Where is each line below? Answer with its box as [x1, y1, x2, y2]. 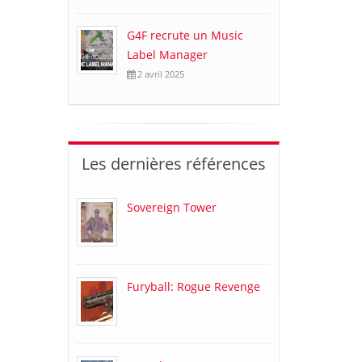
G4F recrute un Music [126, 27, 243, 43]
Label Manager [126, 47, 208, 62]
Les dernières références [81, 153, 266, 175]
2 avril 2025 [134, 68, 184, 80]
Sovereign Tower [126, 200, 217, 215]
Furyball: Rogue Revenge [126, 279, 260, 294]
